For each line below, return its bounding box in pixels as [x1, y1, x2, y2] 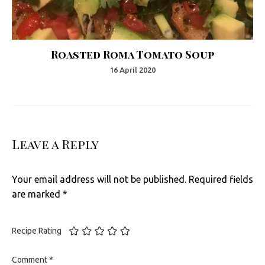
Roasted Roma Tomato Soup [51, 47, 214, 62]
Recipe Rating [12, 226, 62, 236]
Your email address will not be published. [12, 174, 186, 185]
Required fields [189, 174, 253, 185]
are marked [12, 189, 63, 200]
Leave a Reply [12, 135, 99, 153]
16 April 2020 [109, 66, 156, 75]
